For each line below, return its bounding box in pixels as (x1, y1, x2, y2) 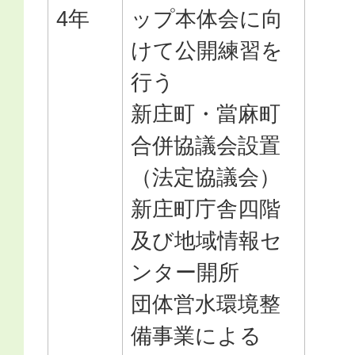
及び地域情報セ (131, 228, 282, 253)
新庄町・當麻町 (131, 101, 281, 126)
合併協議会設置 (131, 133, 281, 158)
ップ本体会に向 (131, 6, 283, 31)
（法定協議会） (131, 165, 281, 189)
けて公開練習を (131, 38, 283, 63)
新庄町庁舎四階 (131, 197, 281, 221)
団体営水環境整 (131, 292, 281, 316)
